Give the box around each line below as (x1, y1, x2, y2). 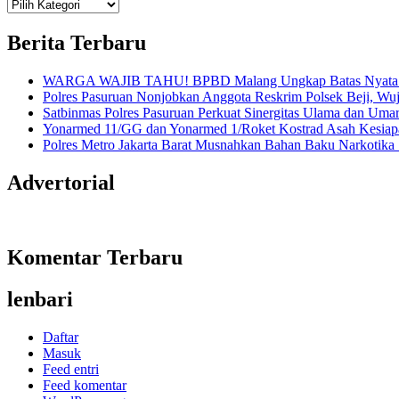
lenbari (7, 288, 73, 312)
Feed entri (43, 362, 99, 378)
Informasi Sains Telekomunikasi (6, 11, 186, 27)
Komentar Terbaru (7, 246, 183, 270)
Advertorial (7, 170, 115, 194)
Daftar (43, 330, 78, 346)
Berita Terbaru (7, 30, 146, 54)
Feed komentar (43, 378, 126, 394)
